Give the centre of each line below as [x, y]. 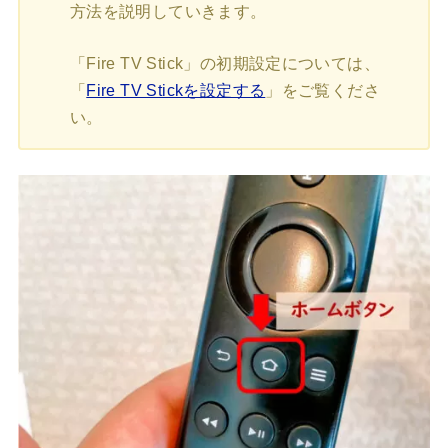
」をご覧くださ [323, 91]
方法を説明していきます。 [168, 12]
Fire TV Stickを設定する [176, 91]
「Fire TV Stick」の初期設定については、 [225, 64]
